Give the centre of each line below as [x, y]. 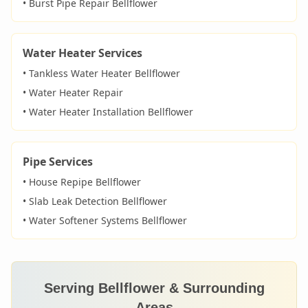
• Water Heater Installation [85, 112]
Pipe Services [58, 162]
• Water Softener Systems [82, 220]
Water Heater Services [82, 53]
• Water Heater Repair [73, 92]
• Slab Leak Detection [72, 201]
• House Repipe [59, 182]
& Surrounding [214, 288]
